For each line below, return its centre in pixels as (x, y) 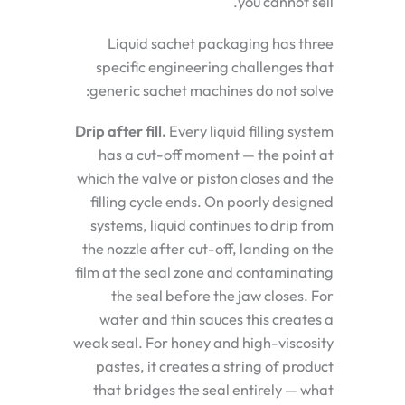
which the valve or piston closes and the (205, 179)
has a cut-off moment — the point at (216, 155)
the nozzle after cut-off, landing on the (208, 249)
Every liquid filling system (250, 132)
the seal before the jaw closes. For (222, 296)
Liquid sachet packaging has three (221, 43)
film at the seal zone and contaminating (204, 273)
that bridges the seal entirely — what (213, 390)
